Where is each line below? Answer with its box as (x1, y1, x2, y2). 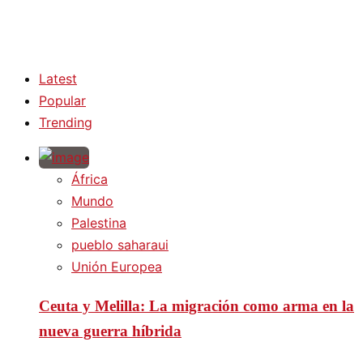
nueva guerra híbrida (39, 322, 181, 340)
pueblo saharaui (71, 236, 169, 253)
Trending (39, 113, 92, 130)
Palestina (71, 214, 126, 231)
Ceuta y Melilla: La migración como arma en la (39, 297, 354, 314)
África (71, 170, 108, 187)
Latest (39, 70, 77, 87)
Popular (39, 92, 86, 109)
